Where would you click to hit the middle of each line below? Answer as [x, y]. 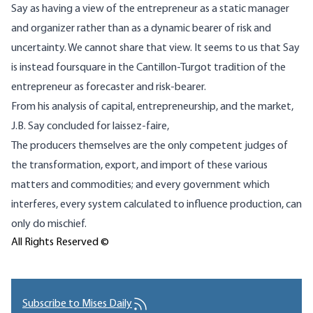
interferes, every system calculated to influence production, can [156, 205]
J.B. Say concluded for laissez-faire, [90, 127]
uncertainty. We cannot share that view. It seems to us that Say [155, 49]
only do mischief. [49, 225]
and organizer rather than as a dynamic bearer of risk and [141, 29]
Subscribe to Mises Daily [77, 304]
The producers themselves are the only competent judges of [150, 146]
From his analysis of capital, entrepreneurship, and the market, [152, 107]
